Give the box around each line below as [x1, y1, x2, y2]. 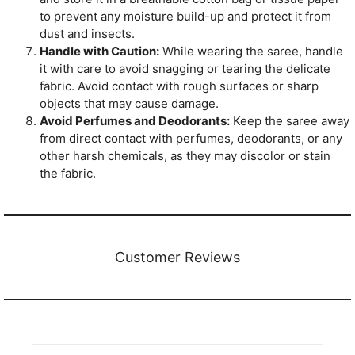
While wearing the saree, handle [159, 44, 343, 59]
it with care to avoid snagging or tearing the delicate [40, 61, 330, 77]
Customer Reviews [115, 249, 240, 266]
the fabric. [40, 166, 96, 181]
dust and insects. [40, 26, 135, 42]
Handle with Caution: [40, 44, 159, 59]
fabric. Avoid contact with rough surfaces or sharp [40, 78, 319, 94]
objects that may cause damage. [40, 96, 219, 112]
